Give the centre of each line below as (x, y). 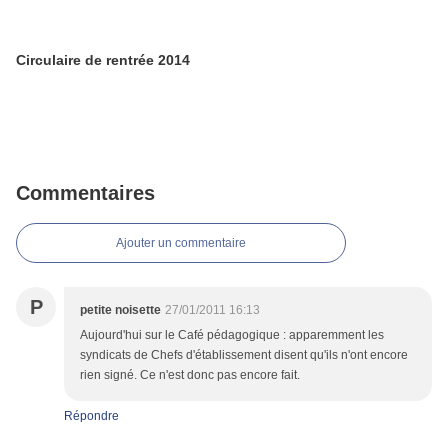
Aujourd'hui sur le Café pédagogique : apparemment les (232, 335)
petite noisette (120, 310)
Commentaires (85, 193)
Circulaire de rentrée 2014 (103, 60)
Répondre (91, 416)
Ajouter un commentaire (181, 243)
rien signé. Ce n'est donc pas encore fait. (190, 375)
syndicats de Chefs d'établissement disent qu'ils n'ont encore (244, 355)
